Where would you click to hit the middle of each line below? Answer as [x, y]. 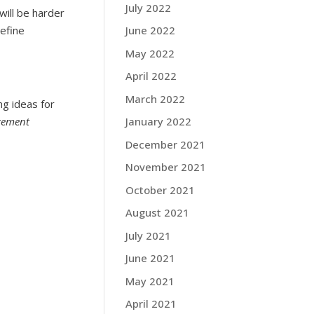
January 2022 [159, 121]
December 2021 [166, 144]
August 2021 [158, 212]
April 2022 [151, 76]
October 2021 [161, 190]
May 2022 [150, 53]
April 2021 [151, 303]
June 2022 [151, 30]
